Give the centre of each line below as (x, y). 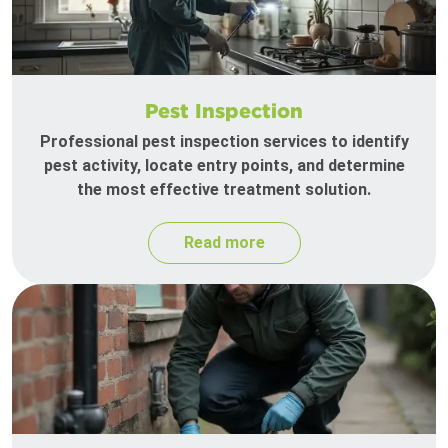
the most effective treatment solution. (224, 190)
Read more (224, 243)
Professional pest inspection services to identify (224, 142)
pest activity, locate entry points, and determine (224, 166)
